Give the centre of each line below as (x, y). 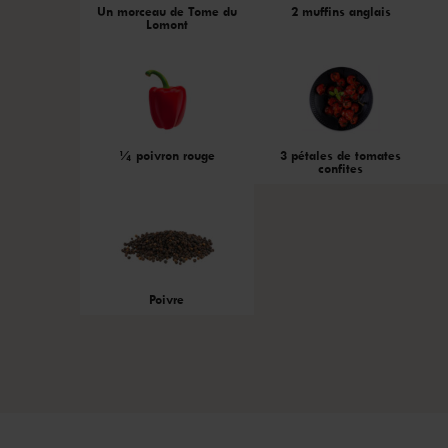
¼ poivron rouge (166, 155)
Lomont (166, 24)
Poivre (167, 299)
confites (341, 168)
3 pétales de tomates (341, 155)
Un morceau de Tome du (166, 11)
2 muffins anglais (340, 11)
